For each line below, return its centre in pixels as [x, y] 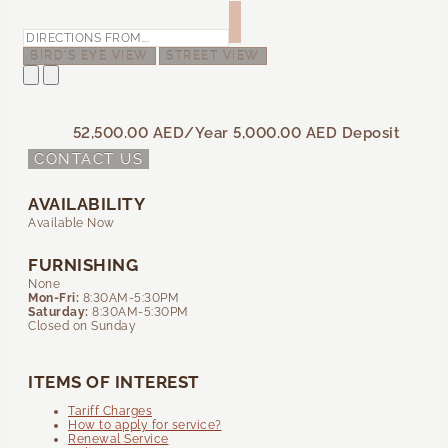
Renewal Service [118, 438]
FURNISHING [83, 264]
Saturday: [60, 311]
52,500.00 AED [128, 132]
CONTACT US [88, 158]
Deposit [368, 132]
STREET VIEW [213, 55]
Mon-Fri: [55, 297]
